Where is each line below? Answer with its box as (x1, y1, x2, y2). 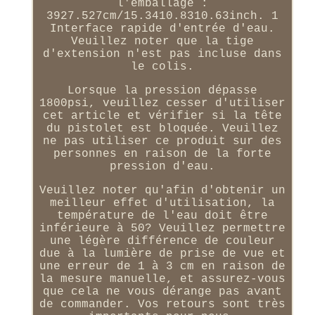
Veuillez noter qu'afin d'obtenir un (39, 184, 285, 197)
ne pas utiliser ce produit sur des (42, 134, 282, 148)
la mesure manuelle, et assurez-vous (39, 272, 285, 285)
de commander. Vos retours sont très (39, 297, 285, 311)
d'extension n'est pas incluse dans (42, 47, 282, 60)
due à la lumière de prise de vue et (39, 247, 285, 260)
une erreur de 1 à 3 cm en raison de (39, 259, 285, 273)
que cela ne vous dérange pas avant (42, 285, 282, 298)
